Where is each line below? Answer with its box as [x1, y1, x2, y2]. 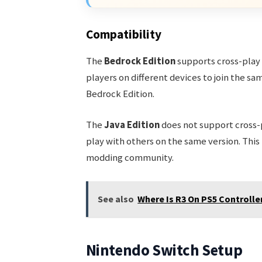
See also [98, 192, 135, 205]
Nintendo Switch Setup [85, 240, 243, 260]
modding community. [85, 151, 174, 164]
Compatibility [85, 26, 161, 42]
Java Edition [104, 119, 160, 132]
